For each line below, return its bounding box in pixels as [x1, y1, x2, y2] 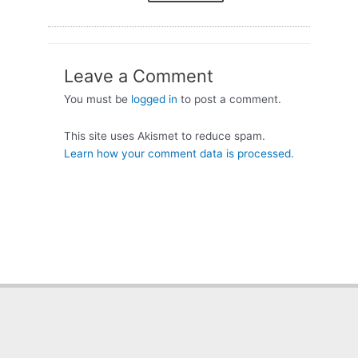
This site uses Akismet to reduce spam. [64, 129, 265, 142]
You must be [64, 92, 131, 105]
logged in [131, 92, 177, 105]
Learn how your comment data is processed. [64, 146, 294, 160]
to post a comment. [177, 92, 281, 105]
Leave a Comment [64, 65, 213, 86]
